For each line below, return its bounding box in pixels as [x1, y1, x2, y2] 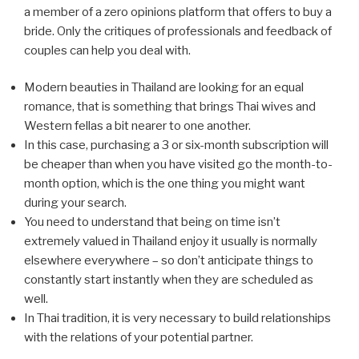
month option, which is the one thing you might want [24, 176, 305, 192]
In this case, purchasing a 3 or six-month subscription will [24, 138, 329, 153]
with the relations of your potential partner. [24, 330, 253, 345]
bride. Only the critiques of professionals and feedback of [24, 23, 332, 38]
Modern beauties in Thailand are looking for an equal [24, 80, 304, 95]
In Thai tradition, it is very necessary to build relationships [24, 311, 331, 326]
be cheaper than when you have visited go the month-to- [24, 157, 333, 172]
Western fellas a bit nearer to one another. [24, 119, 251, 134]
